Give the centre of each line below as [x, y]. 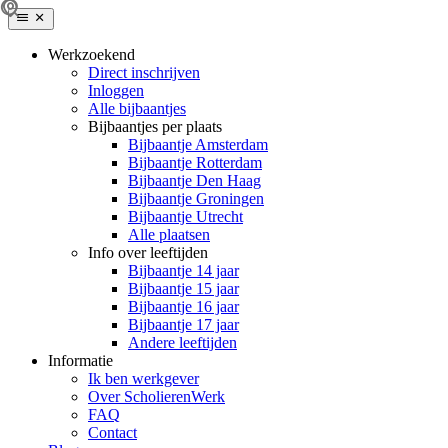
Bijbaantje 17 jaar [183, 324]
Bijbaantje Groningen [196, 198]
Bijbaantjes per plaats [155, 126]
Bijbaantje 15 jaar [183, 288]
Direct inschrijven [144, 72]
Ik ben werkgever [143, 378]
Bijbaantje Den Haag [194, 180]
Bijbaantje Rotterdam [195, 162]
